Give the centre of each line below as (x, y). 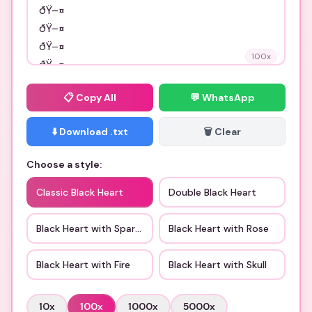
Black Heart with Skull (218, 265)
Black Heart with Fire (83, 265)
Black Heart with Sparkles (94, 228)
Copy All (96, 97)
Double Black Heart (212, 192)
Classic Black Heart (80, 192)
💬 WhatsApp (222, 97)
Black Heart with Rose (219, 228)
